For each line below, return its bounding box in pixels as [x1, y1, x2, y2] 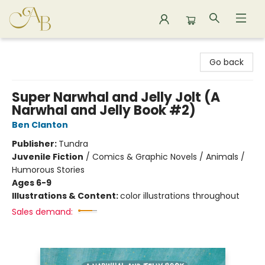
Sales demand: [12, 206, 73, 218]
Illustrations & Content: [12, 190, 120, 202]
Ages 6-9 [12, 177, 51, 189]
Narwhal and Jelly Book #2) [12, 101, 196, 119]
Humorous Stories [12, 164, 85, 176]
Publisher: [12, 138, 59, 150]
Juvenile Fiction [12, 151, 83, 163]
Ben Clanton [12, 119, 68, 131]
